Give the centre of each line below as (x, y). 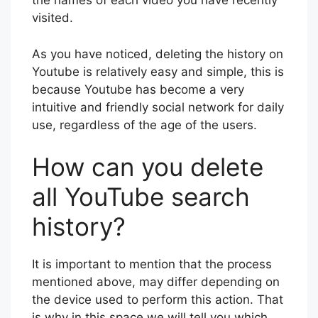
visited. (53, 18)
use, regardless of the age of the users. (144, 125)
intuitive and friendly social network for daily (158, 107)
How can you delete (148, 167)
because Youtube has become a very (138, 89)
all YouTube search (141, 197)
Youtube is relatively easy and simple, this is (158, 71)
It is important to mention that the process (152, 264)
